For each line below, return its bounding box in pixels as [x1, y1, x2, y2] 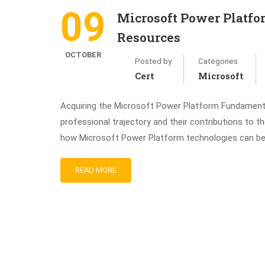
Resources [117, 29, 180, 46]
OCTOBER [64, 50, 101, 59]
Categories [198, 57, 238, 66]
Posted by [135, 57, 172, 66]
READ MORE [75, 166, 117, 174]
